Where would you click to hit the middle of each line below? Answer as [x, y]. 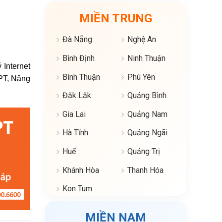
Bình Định [79, 58]
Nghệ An [141, 40]
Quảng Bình [147, 96]
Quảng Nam [147, 114]
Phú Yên [141, 77]
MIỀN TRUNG [116, 19]
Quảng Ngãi [147, 133]
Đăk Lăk [77, 96]
